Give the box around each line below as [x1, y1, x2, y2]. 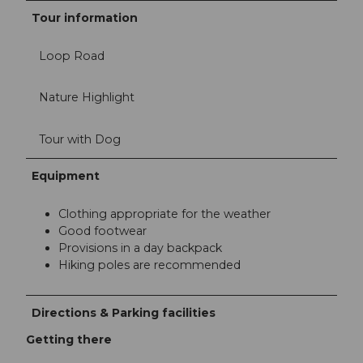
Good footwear [58, 223, 147, 238]
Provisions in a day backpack [58, 240, 225, 255]
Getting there [26, 331, 112, 347]
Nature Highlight [39, 90, 135, 105]
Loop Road [39, 49, 105, 64]
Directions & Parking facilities [32, 305, 216, 320]
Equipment [32, 168, 100, 183]
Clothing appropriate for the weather [58, 206, 271, 221]
